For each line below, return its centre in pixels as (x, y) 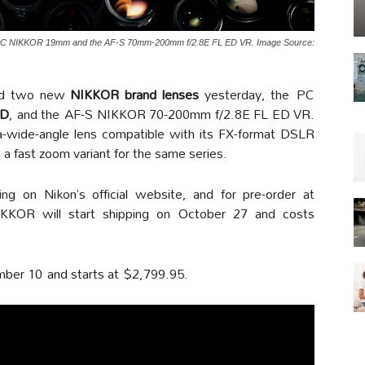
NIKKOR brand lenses (134, 94)
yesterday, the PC (256, 94)
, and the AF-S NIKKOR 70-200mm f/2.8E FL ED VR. (162, 114)
